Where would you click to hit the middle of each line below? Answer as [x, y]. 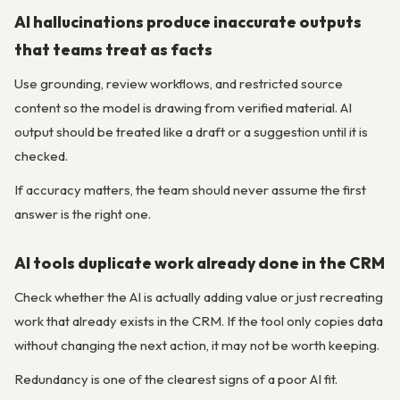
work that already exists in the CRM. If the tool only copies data [199, 321]
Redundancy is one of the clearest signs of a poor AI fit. [176, 379]
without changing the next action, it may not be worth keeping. [197, 345]
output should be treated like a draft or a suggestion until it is [191, 131]
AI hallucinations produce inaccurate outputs [188, 21]
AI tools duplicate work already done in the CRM [200, 263]
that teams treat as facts [113, 49]
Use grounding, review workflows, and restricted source [179, 83]
